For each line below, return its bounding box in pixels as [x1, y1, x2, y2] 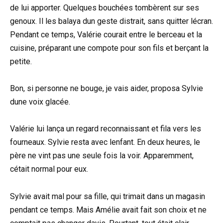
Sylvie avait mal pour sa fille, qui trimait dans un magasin [10, 191, 205, 201]
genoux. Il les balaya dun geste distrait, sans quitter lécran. [10, 16, 213, 26]
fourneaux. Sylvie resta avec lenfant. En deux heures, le [10, 137, 200, 147]
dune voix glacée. [10, 97, 70, 107]
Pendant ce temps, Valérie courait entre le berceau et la [10, 30, 202, 40]
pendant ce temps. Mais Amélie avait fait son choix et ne [10, 205, 207, 215]
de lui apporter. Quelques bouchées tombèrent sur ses [10, 3, 199, 13]
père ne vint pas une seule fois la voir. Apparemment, [10, 151, 194, 161]
